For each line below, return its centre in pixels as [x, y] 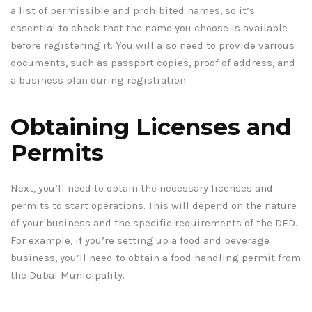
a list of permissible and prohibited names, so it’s [133, 10]
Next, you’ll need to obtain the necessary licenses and [142, 188]
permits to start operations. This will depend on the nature [154, 205]
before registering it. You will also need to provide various [153, 45]
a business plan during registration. [99, 80]
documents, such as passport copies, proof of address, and [153, 62]
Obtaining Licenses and [151, 126]
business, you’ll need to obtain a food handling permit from [156, 257]
